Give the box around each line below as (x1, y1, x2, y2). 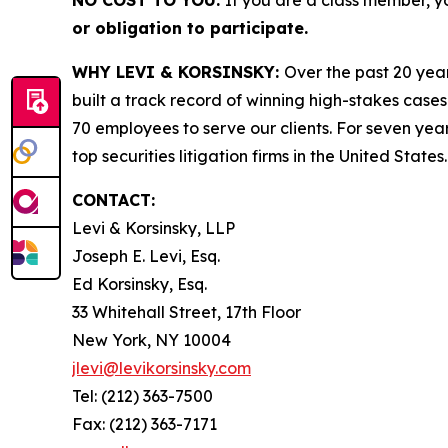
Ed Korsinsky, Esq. (72, 274, 207, 294)
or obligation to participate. (72, 18, 308, 38)
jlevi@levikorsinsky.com (72, 358, 251, 378)
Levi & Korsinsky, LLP (72, 218, 235, 238)
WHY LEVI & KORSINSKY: (72, 62, 284, 82)
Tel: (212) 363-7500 (72, 386, 213, 406)
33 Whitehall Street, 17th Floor (72, 302, 301, 322)
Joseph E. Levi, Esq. (72, 246, 220, 266)
